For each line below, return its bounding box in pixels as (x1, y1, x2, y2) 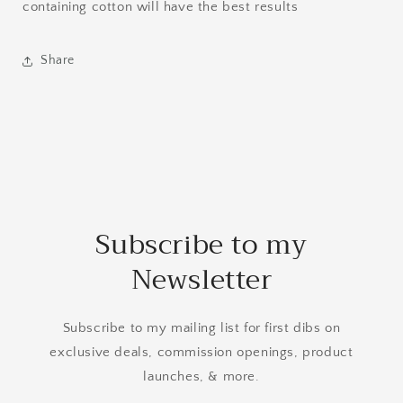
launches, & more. (143, 368, 260, 384)
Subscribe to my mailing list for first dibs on (62, 319, 341, 336)
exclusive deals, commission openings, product (49, 344, 354, 360)
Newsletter (130, 255, 273, 303)
